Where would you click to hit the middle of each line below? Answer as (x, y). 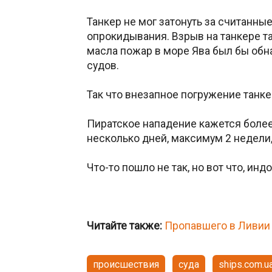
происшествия (126, 264)
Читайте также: (124, 226)
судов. (103, 65)
